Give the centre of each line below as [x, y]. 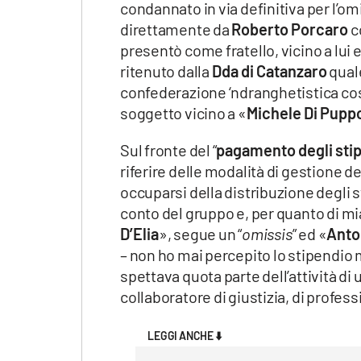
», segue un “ [201, 234]
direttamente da [176, 29]
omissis [267, 234]
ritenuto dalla [166, 71]
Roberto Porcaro [291, 29]
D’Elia [139, 234]
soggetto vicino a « [183, 113]
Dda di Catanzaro [269, 71]
